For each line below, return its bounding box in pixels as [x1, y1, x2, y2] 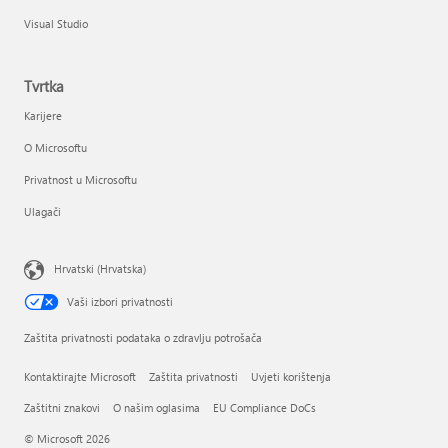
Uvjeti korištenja [251, 369, 331, 385]
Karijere [24, 108, 62, 124]
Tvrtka [24, 76, 64, 97]
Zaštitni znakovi [24, 400, 100, 416]
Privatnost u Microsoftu [24, 172, 137, 188]
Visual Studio [24, 16, 88, 32]
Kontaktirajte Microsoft [24, 369, 136, 385]
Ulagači [24, 204, 61, 220]
